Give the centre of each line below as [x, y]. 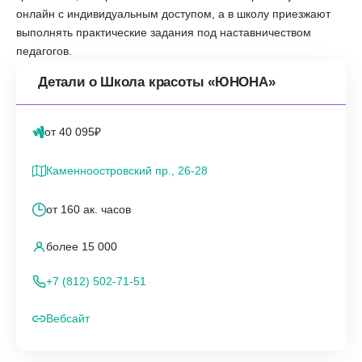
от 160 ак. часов [88, 210]
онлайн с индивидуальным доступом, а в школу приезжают [173, 13]
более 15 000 [82, 246]
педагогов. [44, 51]
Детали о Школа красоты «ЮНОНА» [157, 82]
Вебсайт [68, 318]
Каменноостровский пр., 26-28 [127, 170]
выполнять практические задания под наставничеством [164, 32]
